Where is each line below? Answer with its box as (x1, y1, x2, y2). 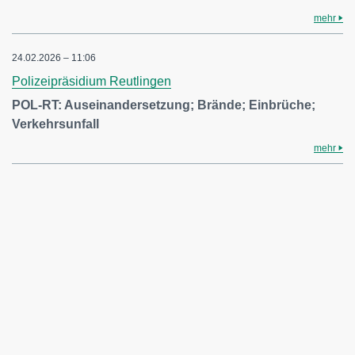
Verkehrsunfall (12, 117, 99, 131)
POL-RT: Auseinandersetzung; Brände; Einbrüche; (12, 98, 315, 112)
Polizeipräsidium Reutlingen (12, 74, 171, 88)
